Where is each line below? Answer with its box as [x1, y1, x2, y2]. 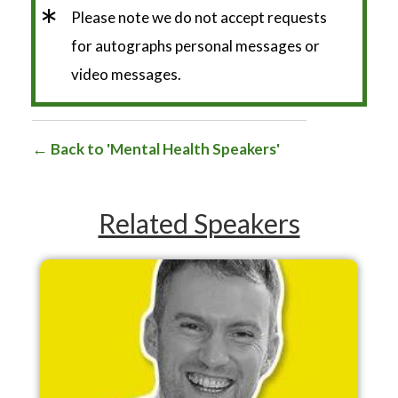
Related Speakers [98, 206, 300, 239]
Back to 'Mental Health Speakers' [48, 139, 280, 158]
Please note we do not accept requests [71, 7, 327, 27]
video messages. [71, 64, 181, 84]
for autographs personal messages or [71, 36, 320, 55]
